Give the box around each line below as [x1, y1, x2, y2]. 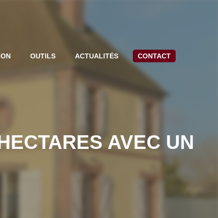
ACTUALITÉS [75, 52, 119, 60]
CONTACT [138, 52, 171, 60]
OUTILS [30, 52, 56, 60]
